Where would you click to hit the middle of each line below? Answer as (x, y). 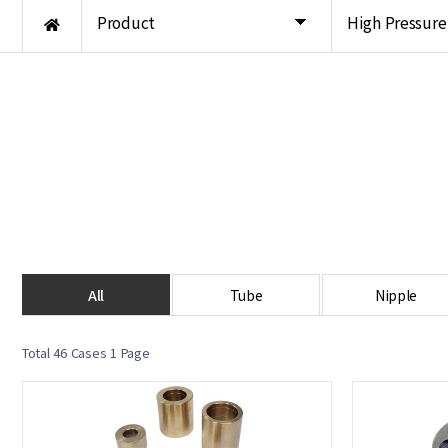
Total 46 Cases (64, 352)
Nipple (396, 295)
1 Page (128, 352)
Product (126, 22)
